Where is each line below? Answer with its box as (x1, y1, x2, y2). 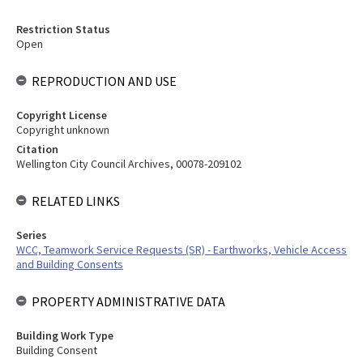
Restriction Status (16, 22, 110, 36)
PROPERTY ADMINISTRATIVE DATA (32, 293, 225, 310)
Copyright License (16, 108, 107, 122)
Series (16, 228, 47, 242)
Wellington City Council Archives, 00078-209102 (16, 156, 241, 171)
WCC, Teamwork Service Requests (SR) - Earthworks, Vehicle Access (16, 242, 347, 257)
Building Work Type (16, 328, 113, 343)
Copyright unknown (16, 122, 109, 137)
